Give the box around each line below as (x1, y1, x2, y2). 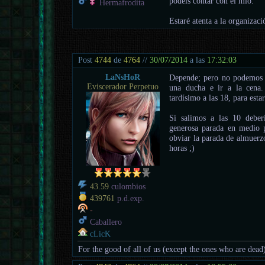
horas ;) (169, 143, 195, 153)
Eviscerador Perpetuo (86, 82, 159, 91)
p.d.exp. (115, 193, 145, 203)
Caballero (88, 217, 122, 227)
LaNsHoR (105, 72, 140, 82)
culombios (109, 182, 146, 191)
